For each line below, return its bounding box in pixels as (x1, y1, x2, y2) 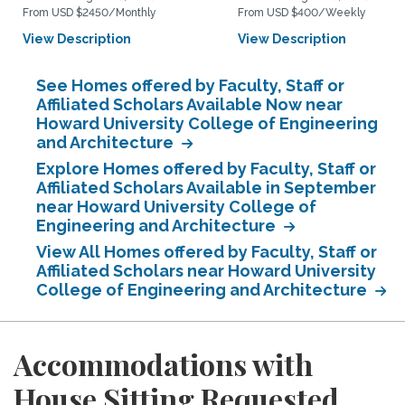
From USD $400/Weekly (238, 6, 366, 19)
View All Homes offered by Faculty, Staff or (36, 242, 377, 261)
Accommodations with (14, 344, 313, 383)
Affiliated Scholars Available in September (36, 178, 376, 197)
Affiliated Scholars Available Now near (36, 95, 343, 114)
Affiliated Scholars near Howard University (36, 261, 376, 280)
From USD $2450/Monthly (23, 6, 156, 19)
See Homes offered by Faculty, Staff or (36, 76, 344, 95)
